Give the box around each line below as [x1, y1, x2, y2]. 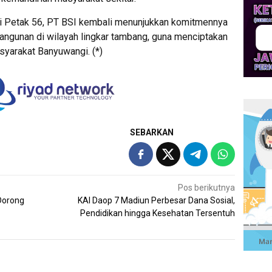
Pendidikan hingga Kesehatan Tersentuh [80, 208, 236, 219]
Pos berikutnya [178, 183, 236, 193]
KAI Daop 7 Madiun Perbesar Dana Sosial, [78, 195, 236, 206]
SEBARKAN [130, 127, 174, 138]
